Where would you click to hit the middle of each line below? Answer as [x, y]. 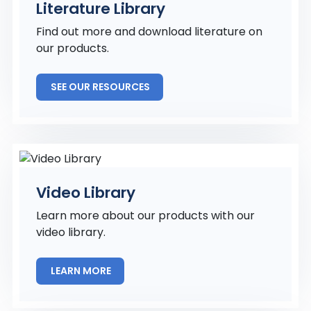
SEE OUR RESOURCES [101, 87]
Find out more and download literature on [149, 32]
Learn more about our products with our [145, 216]
